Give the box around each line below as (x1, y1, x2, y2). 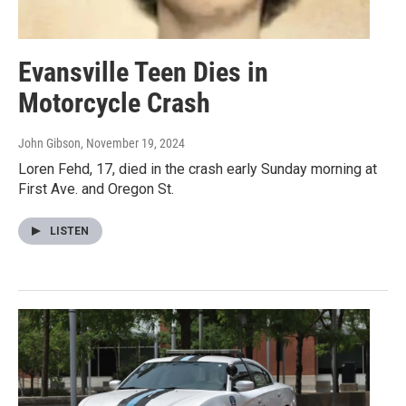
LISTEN (50, 225, 89, 238)
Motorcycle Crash (18, 87, 210, 120)
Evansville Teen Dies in (18, 56, 268, 89)
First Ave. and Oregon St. (18, 180, 174, 198)
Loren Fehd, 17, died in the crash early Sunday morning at (18, 160, 377, 179)
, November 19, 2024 (81, 136, 185, 151)
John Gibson (18, 136, 81, 151)
